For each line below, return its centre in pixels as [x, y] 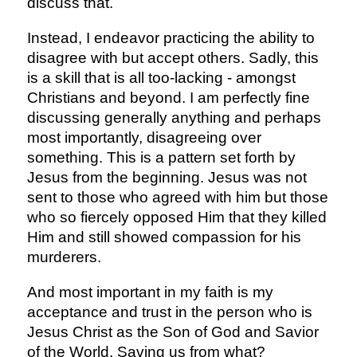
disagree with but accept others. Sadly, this [173, 57]
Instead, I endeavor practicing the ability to [171, 37]
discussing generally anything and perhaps [174, 117]
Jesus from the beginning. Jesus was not [167, 177]
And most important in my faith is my [150, 292]
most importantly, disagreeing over [144, 137]
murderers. [64, 257]
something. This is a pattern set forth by [161, 157]
